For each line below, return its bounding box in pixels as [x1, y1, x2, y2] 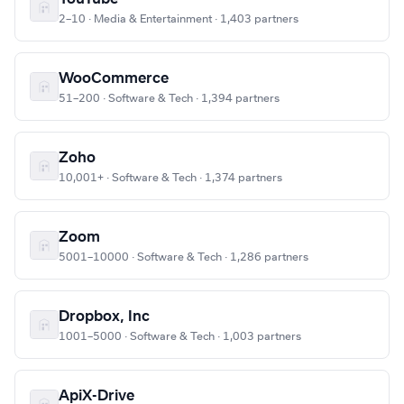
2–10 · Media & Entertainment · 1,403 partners [59, 14, 298, 25]
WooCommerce [59, 71, 169, 87]
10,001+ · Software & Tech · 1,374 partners [59, 172, 282, 184]
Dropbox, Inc [59, 309, 150, 325]
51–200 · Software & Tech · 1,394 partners [59, 93, 280, 105]
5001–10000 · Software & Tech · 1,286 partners [59, 252, 308, 263]
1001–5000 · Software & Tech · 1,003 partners [59, 331, 301, 343]
